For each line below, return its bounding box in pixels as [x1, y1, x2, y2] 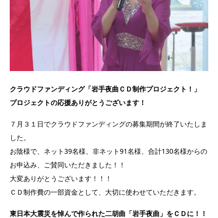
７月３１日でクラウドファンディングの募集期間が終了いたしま [10, 119, 207, 128]
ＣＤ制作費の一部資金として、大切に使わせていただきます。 [10, 187, 200, 197]
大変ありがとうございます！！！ [10, 173, 112, 183]
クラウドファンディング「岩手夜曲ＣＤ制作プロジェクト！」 [10, 84, 200, 93]
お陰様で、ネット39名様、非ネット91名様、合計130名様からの [10, 146, 207, 156]
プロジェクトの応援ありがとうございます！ [10, 97, 146, 107]
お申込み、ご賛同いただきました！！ [10, 160, 126, 169]
